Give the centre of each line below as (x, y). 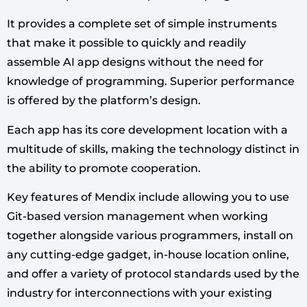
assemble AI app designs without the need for (135, 62)
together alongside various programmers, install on (150, 236)
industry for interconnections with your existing (139, 293)
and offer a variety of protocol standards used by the (153, 274)
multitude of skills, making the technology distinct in (153, 149)
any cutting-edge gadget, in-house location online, (148, 255)
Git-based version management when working (137, 217)
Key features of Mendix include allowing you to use (148, 197)
